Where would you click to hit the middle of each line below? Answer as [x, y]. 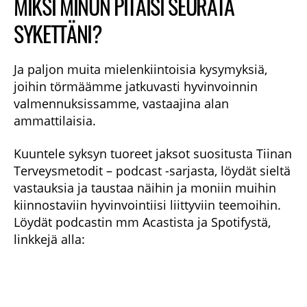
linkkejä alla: [49, 239]
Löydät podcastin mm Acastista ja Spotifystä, [142, 222]
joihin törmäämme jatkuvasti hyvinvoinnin [136, 86]
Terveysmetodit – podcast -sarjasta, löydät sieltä [152, 170]
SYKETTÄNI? [58, 33]
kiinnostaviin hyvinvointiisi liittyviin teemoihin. [147, 205]
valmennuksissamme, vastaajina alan [121, 103]
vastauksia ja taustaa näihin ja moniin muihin [145, 187]
